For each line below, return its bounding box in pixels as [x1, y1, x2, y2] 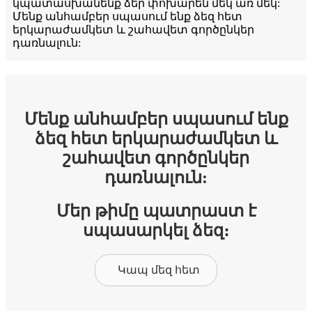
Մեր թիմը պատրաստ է [56, 202, 256, 221]
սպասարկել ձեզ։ [83, 221, 229, 240]
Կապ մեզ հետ [118, 264, 200, 276]
